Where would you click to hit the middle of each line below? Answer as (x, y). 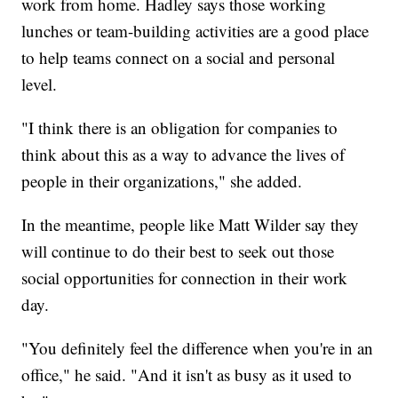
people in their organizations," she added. (165, 180)
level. (42, 84)
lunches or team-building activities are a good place (195, 30)
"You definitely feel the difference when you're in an (198, 347)
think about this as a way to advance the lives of (183, 154)
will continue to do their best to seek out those (178, 251)
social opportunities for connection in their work (185, 277)
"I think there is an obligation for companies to (180, 127)
